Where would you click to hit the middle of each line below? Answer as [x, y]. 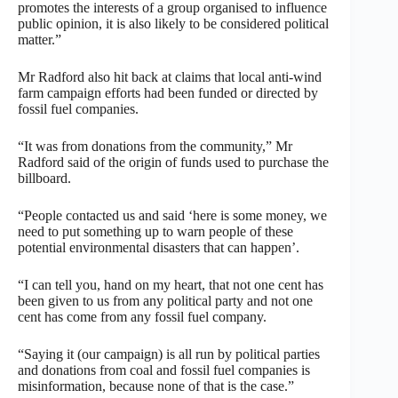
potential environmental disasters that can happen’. [159, 247]
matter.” [40, 39]
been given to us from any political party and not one [165, 300]
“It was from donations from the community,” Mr [155, 146]
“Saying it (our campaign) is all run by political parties [169, 354]
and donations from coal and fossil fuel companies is [164, 370]
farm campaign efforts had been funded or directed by [168, 92]
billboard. [44, 178]
